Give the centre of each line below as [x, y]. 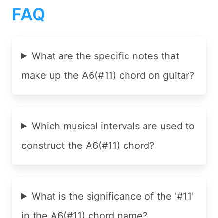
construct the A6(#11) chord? [88, 145]
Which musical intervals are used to [113, 126]
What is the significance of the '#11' [113, 196]
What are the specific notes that [106, 56]
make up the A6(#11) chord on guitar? [108, 75]
